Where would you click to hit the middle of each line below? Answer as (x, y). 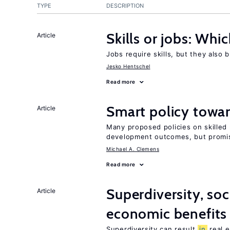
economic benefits (167, 214)
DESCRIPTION (125, 6)
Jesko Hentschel (128, 66)
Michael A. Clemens (133, 149)
